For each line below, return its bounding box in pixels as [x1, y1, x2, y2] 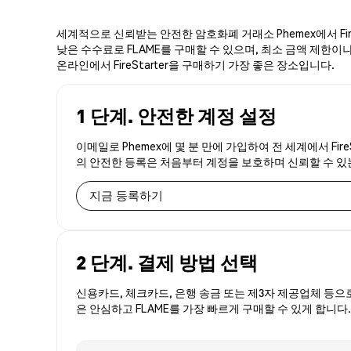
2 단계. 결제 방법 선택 [76, 249, 258, 274]
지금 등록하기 [89, 187, 163, 204]
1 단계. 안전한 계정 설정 [76, 103, 277, 128]
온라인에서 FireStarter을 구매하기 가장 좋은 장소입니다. [56, 56, 335, 71]
